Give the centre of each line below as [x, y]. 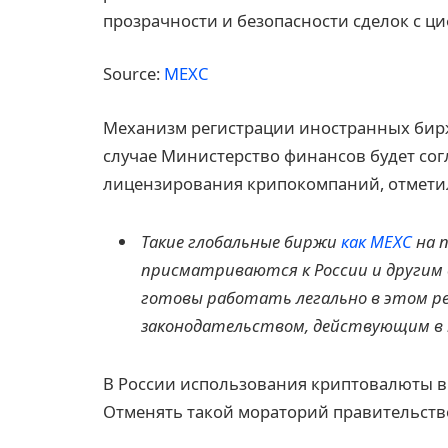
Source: [133, 74]
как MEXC [376, 241]
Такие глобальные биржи [241, 241]
